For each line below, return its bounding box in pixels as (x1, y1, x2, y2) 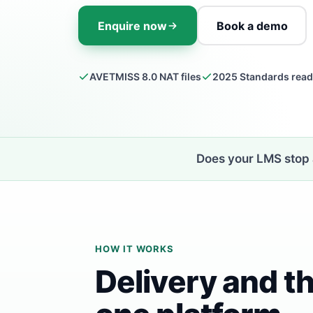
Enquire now (97, 18, 167, 33)
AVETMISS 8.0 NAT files (89, 71, 201, 82)
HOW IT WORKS (95, 243, 175, 254)
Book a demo (216, 18, 288, 33)
